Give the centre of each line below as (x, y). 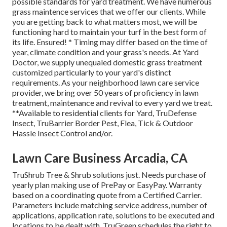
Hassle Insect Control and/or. (62, 133)
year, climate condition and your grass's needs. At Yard (105, 52)
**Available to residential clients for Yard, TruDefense (104, 112)
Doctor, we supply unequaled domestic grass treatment (107, 62)
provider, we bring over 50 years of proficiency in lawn (105, 92)
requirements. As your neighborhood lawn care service (106, 82)
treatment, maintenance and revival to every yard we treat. (112, 102)
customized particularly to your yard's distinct (92, 72)
